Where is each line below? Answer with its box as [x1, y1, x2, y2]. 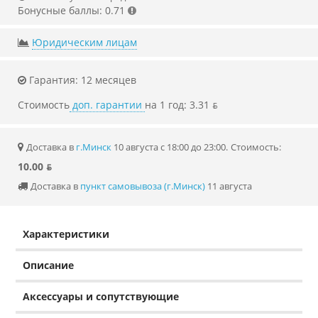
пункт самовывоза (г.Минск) [80, 180, 205, 193]
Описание [23, 258, 75, 273]
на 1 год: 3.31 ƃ [145, 98, 218, 112]
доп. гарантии [70, 98, 145, 112]
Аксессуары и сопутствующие [23, 290, 180, 304]
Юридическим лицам [32, 35, 137, 50]
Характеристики [23, 227, 110, 241]
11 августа [205, 180, 252, 193]
